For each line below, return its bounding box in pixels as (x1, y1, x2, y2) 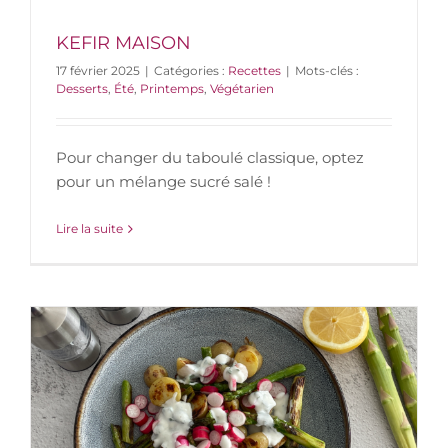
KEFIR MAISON (56, 32, 191, 55)
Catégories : (154, 63, 228, 79)
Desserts (56, 81, 108, 97)
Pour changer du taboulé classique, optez (56, 148, 364, 168)
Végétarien (210, 81, 274, 97)
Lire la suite (56, 221, 123, 237)
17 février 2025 (56, 63, 140, 79)
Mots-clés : (295, 63, 359, 79)
